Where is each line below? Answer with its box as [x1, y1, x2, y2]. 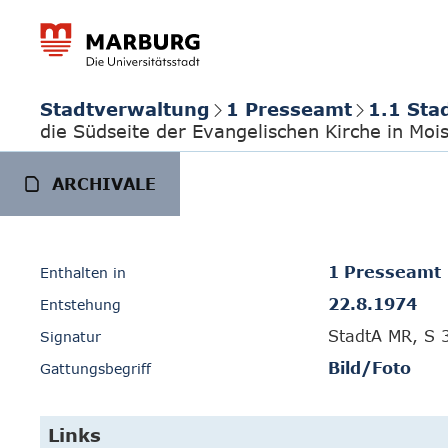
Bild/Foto [328, 359, 411, 377]
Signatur [40, 328, 101, 345]
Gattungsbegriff [40, 360, 151, 377]
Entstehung [40, 296, 121, 313]
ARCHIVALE [52, 175, 156, 193]
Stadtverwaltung [40, 97, 210, 120]
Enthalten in [40, 264, 126, 281]
